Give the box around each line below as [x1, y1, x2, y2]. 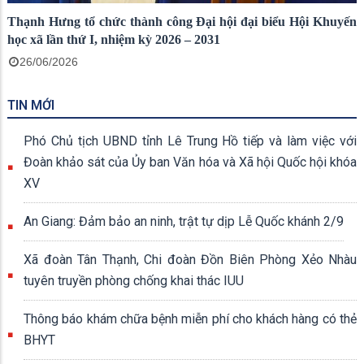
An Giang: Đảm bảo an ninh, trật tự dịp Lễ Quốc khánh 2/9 [24, 213, 344, 229]
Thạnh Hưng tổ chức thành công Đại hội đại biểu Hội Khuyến [7, 14, 357, 28]
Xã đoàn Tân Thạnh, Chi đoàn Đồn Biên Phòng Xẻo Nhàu [24, 251, 357, 267]
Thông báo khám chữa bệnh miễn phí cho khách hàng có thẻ [24, 310, 357, 327]
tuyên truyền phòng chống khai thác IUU [24, 272, 244, 288]
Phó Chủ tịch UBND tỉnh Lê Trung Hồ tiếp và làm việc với [24, 132, 357, 149]
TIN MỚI [7, 97, 54, 113]
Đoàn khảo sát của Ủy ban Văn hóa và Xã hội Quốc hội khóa [24, 154, 357, 170]
